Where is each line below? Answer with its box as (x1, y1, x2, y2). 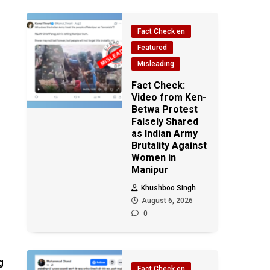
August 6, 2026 (142, 196, 193, 205)
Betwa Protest (131, 104, 198, 115)
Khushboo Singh (141, 184, 196, 192)
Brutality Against (131, 140, 207, 151)
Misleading (137, 60, 175, 68)
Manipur (131, 164, 169, 175)
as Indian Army (131, 128, 198, 139)
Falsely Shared (131, 116, 199, 127)
